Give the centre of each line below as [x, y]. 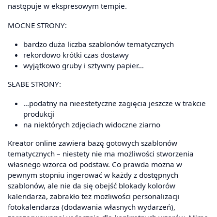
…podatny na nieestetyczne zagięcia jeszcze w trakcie [115, 103]
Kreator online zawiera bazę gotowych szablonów [93, 143]
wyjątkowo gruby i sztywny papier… [84, 66]
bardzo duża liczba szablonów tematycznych [99, 44]
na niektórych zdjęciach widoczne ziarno [92, 124]
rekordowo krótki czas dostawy [76, 55]
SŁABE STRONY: [34, 84]
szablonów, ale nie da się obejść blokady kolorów [92, 185]
